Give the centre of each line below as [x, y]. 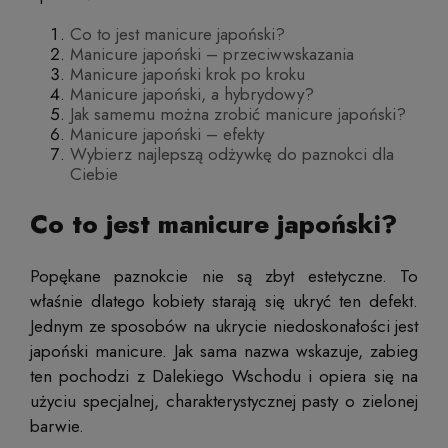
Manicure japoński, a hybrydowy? [192, 94]
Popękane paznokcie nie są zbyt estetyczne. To [224, 275]
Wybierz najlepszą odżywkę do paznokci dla [232, 154]
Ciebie [94, 174]
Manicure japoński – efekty [167, 134]
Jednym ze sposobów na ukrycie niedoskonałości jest [224, 325]
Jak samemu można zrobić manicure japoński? [238, 114]
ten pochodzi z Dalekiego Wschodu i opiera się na [224, 375]
